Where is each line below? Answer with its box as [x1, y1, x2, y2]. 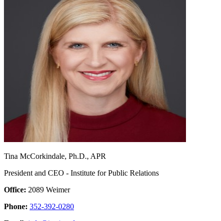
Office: [4, 185, 26, 194]
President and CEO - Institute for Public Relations [4, 168, 159, 177]
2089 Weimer [26, 185, 70, 194]
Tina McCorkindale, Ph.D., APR [4, 151, 106, 160]
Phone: [4, 202, 28, 211]
